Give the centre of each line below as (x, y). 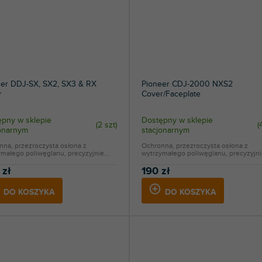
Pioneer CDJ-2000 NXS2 (187, 84)
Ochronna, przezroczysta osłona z (194, 145)
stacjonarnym (165, 130)
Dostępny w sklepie (177, 120)
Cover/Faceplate (171, 94)
